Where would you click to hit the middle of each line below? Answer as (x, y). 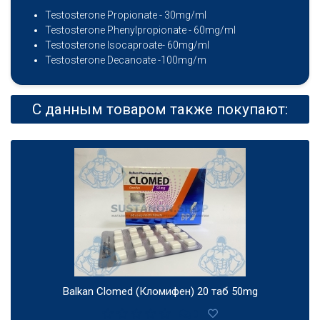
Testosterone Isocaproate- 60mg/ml (127, 45)
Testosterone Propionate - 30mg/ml (126, 15)
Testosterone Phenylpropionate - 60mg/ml (140, 30)
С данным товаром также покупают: (160, 110)
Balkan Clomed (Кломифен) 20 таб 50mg (160, 292)
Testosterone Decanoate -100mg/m (126, 60)
